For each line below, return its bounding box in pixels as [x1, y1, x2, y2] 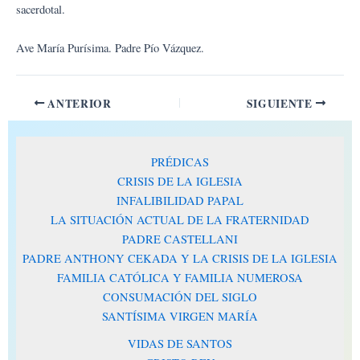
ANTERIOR [44, 95, 112, 112]
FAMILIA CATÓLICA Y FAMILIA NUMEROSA [57, 270, 303, 286]
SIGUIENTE [246, 95, 316, 112]
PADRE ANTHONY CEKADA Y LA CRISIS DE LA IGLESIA [22, 251, 337, 267]
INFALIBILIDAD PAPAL [117, 193, 243, 209]
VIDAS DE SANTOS [128, 336, 232, 352]
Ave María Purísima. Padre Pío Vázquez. [16, 39, 204, 55]
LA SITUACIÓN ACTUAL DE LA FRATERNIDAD [51, 212, 309, 228]
